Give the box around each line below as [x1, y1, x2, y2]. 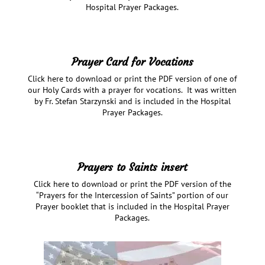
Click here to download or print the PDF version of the [33, 179, 231, 190]
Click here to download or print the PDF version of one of [28, 73, 237, 85]
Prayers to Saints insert [77, 160, 188, 174]
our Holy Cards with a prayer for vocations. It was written [28, 85, 237, 96]
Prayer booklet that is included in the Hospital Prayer [35, 201, 230, 212]
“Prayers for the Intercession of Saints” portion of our [36, 190, 229, 201]
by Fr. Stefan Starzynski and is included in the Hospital [34, 96, 231, 107]
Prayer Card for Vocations [71, 55, 193, 69]
